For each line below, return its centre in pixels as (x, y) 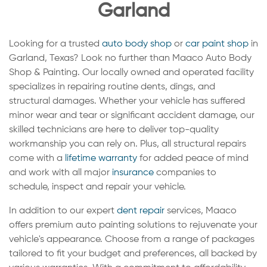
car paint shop (217, 44)
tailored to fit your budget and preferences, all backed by (133, 254)
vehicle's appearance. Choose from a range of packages (132, 240)
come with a (37, 159)
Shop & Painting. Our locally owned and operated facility (131, 73)
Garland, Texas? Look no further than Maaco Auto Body (130, 59)
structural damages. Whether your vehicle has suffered (127, 102)
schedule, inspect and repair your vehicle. (97, 187)
